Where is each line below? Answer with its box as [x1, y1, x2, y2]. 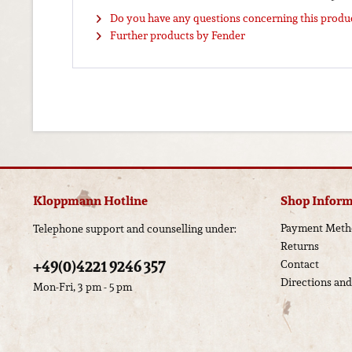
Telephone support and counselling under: [33, 220, 236, 237]
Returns [280, 237, 319, 255]
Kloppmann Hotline [33, 191, 148, 211]
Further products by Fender [108, 27, 245, 44]
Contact [280, 255, 319, 273]
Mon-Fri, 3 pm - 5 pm [33, 278, 132, 295]
